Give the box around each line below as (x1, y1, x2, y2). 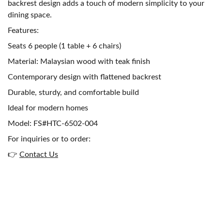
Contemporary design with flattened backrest (8, 73, 161, 81)
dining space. (8, 11, 52, 19)
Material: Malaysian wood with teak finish (8, 58, 150, 65)
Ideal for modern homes (8, 104, 88, 112)
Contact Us (19, 151, 58, 158)
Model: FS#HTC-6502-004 (8, 120, 98, 127)
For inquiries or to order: (8, 135, 91, 143)
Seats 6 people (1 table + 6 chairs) (8, 42, 121, 50)
